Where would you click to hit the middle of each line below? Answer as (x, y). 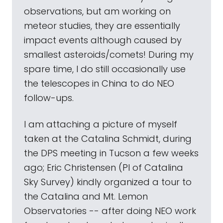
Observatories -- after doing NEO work (110, 211)
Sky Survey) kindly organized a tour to (108, 182)
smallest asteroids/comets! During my (109, 55)
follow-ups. (49, 98)
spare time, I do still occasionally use (105, 69)
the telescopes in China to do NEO (99, 83)
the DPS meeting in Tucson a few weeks (111, 153)
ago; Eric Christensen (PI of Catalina (104, 167)
